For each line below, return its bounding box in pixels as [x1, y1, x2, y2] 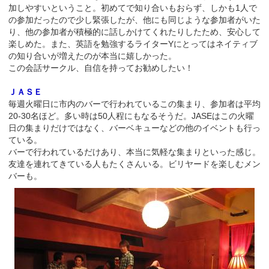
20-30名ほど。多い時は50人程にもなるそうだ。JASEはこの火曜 [8, 110, 254, 121]
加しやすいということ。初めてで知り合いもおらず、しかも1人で [8, 2, 257, 13]
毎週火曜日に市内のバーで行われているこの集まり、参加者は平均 [8, 98, 261, 109]
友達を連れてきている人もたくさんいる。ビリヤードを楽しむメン [8, 159, 261, 169]
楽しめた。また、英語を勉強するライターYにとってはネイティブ [8, 38, 258, 49]
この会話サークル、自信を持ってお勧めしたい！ [8, 62, 193, 73]
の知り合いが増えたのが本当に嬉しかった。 [8, 50, 177, 61]
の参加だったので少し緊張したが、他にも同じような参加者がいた [8, 14, 261, 25]
